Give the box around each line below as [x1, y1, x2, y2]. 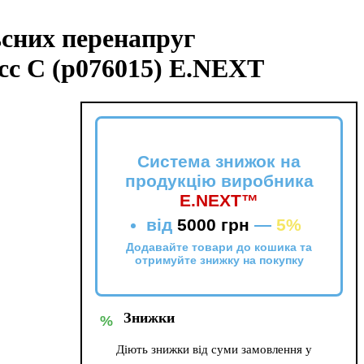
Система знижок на [137, 151, 301, 171]
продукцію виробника [124, 171, 314, 190]
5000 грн [177, 214, 250, 234]
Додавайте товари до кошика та [126, 240, 313, 254]
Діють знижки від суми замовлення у [116, 342, 313, 357]
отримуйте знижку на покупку [134, 253, 304, 267]
